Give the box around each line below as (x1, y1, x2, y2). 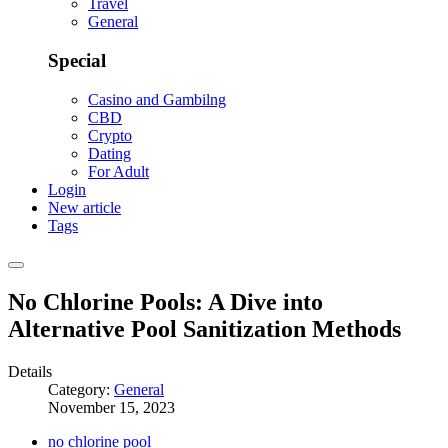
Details (8, 362, 52, 380)
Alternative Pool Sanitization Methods (8, 315, 401, 342)
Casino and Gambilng (88, 90, 226, 108)
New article (48, 198, 121, 216)
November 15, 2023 (48, 398, 175, 416)
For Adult (88, 162, 149, 180)
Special (48, 50, 106, 72)
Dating (88, 144, 131, 162)
